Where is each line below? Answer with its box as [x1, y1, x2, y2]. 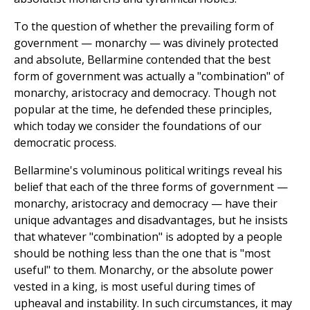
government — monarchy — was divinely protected [14, 35, 278, 51]
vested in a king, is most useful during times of [14, 279, 255, 295]
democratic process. [14, 135, 116, 151]
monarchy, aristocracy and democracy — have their [14, 196, 277, 212]
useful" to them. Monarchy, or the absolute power [14, 262, 273, 278]
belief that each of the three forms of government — [14, 179, 288, 195]
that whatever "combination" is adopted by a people [14, 229, 282, 245]
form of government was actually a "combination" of [14, 69, 284, 84]
